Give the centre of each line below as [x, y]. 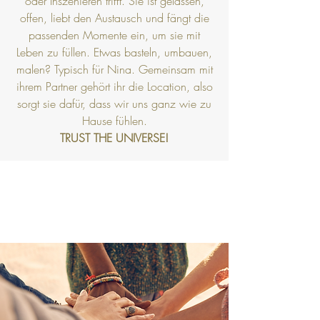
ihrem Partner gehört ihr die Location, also [114, 86]
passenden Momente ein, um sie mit [114, 35]
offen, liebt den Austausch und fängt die [114, 18]
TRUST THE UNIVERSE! [114, 138]
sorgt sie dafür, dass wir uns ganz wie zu [114, 104]
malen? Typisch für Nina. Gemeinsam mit [114, 69]
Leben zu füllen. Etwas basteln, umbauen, [114, 52]
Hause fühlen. [114, 121]
